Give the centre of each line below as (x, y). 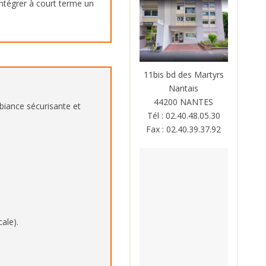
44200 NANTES (184, 102)
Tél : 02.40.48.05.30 (183, 115)
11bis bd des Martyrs (183, 75)
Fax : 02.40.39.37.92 (184, 129)
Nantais (184, 88)
